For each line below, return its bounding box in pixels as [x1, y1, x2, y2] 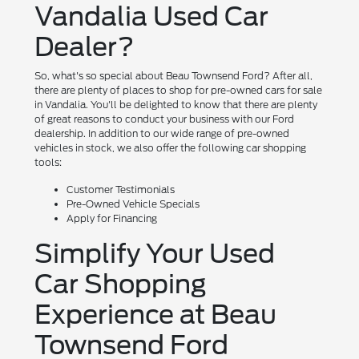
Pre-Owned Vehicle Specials [67, 198, 200, 211]
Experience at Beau [34, 299, 277, 331]
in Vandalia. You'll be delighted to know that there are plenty [34, 99, 318, 111]
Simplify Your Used [34, 238, 276, 270]
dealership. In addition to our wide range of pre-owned [34, 127, 290, 140]
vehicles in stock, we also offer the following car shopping [34, 142, 307, 155]
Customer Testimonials [67, 184, 175, 196]
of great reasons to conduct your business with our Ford [34, 113, 295, 126]
